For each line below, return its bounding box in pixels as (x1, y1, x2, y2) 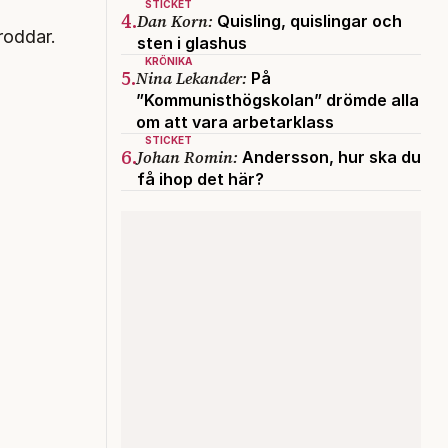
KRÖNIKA (145, 54, 192, 67)
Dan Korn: (137, 9, 213, 32)
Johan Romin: (137, 145, 238, 168)
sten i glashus (137, 32, 247, 53)
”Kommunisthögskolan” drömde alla (136, 89, 419, 110)
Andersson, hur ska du (238, 146, 421, 167)
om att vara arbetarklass (136, 111, 334, 132)
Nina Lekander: (136, 66, 247, 89)
